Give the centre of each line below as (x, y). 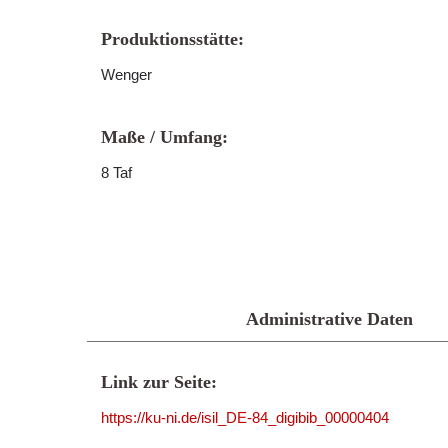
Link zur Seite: (159, 382)
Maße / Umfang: (164, 137)
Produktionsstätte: (172, 39)
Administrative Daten (329, 319)
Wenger (126, 74)
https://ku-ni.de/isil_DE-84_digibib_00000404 (245, 417)
